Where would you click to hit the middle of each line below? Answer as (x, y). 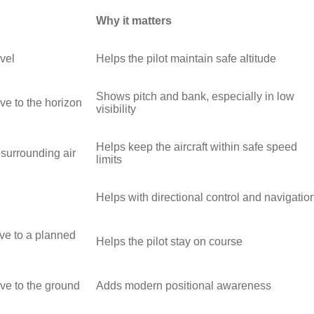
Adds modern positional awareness (184, 286)
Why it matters (134, 21)
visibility (116, 109)
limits (109, 160)
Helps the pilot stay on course (169, 242)
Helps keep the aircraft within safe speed (197, 147)
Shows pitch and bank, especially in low (195, 97)
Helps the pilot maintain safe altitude (186, 59)
